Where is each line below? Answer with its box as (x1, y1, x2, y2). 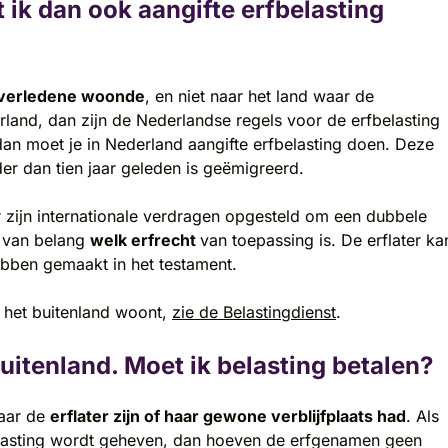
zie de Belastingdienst (172, 302, 336, 323)
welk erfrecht (90, 230, 200, 251)
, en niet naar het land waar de (145, 86, 374, 107)
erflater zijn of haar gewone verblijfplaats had (50, 406, 406, 427)
